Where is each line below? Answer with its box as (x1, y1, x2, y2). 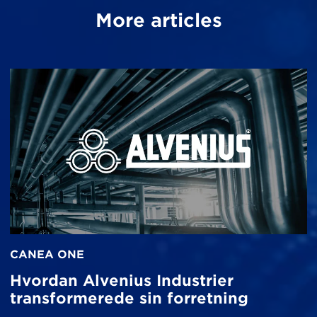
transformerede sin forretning (10, 289, 248, 307)
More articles (95, 8, 222, 31)
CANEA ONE (10, 247, 84, 261)
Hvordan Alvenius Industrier (10, 271, 234, 289)
